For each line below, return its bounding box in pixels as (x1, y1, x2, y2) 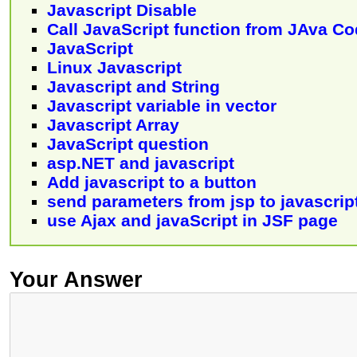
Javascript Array (47, 115, 179, 134)
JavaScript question (47, 134, 209, 153)
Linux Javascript (47, 57, 182, 76)
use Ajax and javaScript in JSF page (47, 210, 338, 229)
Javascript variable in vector (47, 96, 277, 115)
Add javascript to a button (47, 172, 257, 191)
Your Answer (10, 266, 143, 292)
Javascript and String (47, 76, 220, 96)
